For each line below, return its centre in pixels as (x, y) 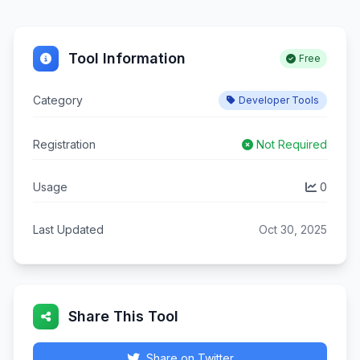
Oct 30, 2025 (293, 229)
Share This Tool (123, 316)
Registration (64, 144)
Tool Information (127, 58)
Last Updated (68, 229)
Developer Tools (279, 100)
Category (58, 100)
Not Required (292, 144)
